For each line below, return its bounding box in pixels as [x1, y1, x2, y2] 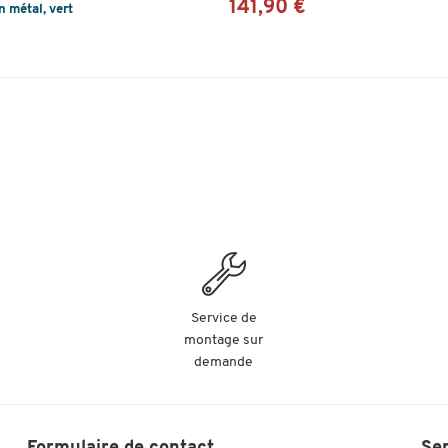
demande [194, 355, 254, 370]
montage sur [184, 333, 264, 348]
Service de [190, 311, 257, 326]
